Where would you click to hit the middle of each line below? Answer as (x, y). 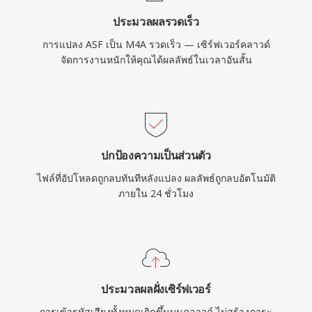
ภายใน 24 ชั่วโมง (156, 193)
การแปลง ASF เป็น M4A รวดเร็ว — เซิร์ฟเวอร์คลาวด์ (156, 44)
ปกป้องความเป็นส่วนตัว (156, 155)
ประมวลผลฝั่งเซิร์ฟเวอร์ (156, 289)
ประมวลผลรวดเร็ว (156, 22)
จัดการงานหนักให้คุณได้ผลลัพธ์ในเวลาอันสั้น (156, 60)
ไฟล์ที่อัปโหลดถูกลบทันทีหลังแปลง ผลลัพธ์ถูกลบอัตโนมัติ (156, 178)
